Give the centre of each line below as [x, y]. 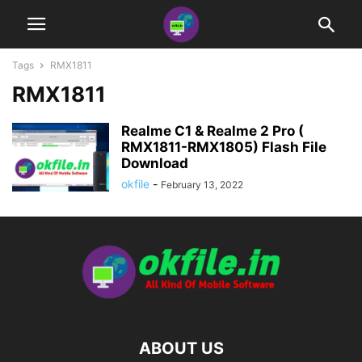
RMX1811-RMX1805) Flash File [224, 147]
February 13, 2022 [202, 185]
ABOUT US [181, 348]
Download [155, 163]
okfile [135, 184]
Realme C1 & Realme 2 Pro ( [213, 131]
